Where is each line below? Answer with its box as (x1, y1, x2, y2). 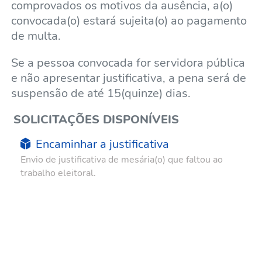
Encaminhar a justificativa (36, 136, 170, 152)
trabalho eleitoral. (20, 167, 96, 180)
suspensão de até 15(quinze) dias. (11, 85, 191, 101)
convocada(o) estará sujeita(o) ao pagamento (11, 13, 247, 29)
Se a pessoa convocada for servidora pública (11, 54, 246, 71)
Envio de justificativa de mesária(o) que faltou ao (20, 153, 223, 167)
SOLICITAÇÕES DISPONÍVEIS (13, 111, 180, 127)
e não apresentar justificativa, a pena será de (11, 70, 247, 86)
